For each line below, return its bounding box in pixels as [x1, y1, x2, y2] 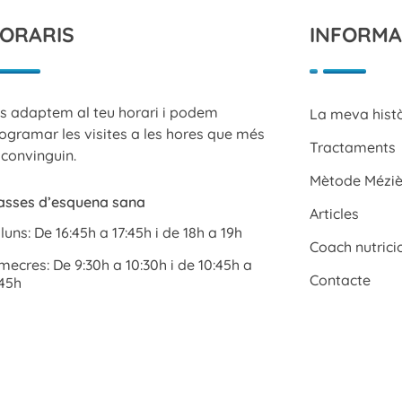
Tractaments [309, 138, 396, 157]
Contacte [309, 271, 371, 290]
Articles [309, 205, 359, 223]
